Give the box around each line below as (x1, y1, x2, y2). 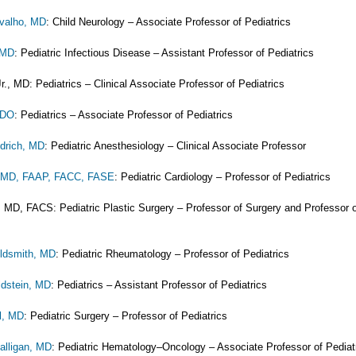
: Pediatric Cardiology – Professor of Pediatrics (114, 171, 331, 183)
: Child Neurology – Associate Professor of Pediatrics (46, 16, 291, 28)
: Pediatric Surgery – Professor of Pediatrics (24, 310, 227, 322)
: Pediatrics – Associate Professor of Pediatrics (14, 109, 233, 121)
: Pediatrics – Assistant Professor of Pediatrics (51, 279, 267, 291)
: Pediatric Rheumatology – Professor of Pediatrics (56, 248, 289, 260)
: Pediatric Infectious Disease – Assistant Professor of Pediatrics (14, 47, 314, 59)
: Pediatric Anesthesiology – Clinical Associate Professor (44, 140, 306, 152)
